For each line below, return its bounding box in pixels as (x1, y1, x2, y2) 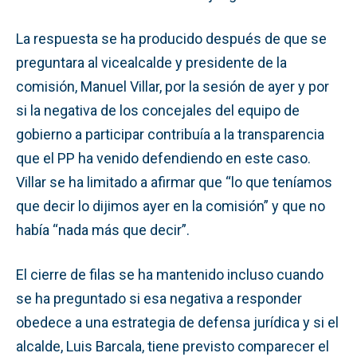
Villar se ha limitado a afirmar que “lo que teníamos (16, 173, 332, 190)
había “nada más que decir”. (16, 221, 190, 238)
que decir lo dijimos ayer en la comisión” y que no (16, 197, 325, 214)
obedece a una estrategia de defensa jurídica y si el (16, 313, 339, 331)
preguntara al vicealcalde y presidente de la (16, 53, 287, 71)
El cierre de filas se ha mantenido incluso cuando (16, 265, 324, 283)
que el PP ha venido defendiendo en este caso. (16, 149, 311, 167)
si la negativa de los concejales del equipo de (16, 101, 300, 119)
